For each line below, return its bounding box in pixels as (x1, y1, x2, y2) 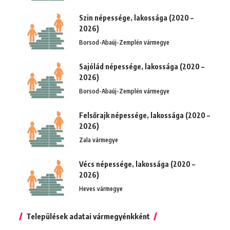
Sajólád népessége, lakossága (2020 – (79, 62, 204, 71)
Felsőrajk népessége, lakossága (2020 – (79, 110, 210, 120)
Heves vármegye (79, 184, 123, 193)
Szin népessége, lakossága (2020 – (79, 13, 194, 22)
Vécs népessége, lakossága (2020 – (79, 159, 195, 168)
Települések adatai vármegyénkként (26, 211, 150, 221)
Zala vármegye (79, 136, 118, 144)
